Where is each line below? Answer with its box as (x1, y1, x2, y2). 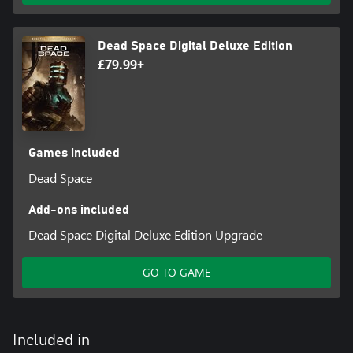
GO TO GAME (143, 264, 210, 280)
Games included (28, 146, 120, 159)
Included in (13, 332, 90, 348)
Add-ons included (28, 203, 129, 216)
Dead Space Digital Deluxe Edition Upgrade (28, 225, 262, 243)
